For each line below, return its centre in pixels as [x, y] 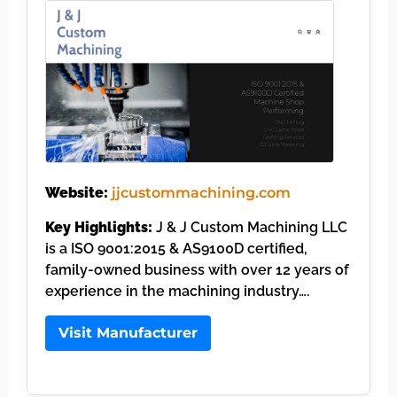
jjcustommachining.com [201, 193]
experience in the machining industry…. [177, 291]
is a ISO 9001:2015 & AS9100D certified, [176, 248]
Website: [77, 193]
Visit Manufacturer [128, 332]
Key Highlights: [99, 227]
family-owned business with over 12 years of [197, 269]
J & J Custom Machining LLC [250, 227]
